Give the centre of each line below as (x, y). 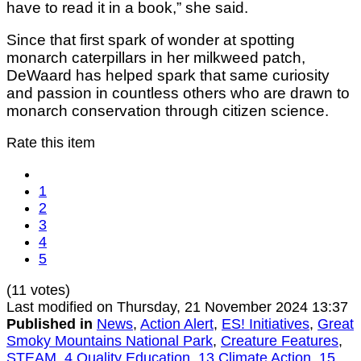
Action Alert (177, 324)
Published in (50, 324)
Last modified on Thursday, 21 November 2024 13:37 (177, 307)
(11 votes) (38, 290)
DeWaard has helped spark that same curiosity (168, 76)
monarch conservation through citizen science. (168, 111)
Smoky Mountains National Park (110, 341)
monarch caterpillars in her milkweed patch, (156, 58)
